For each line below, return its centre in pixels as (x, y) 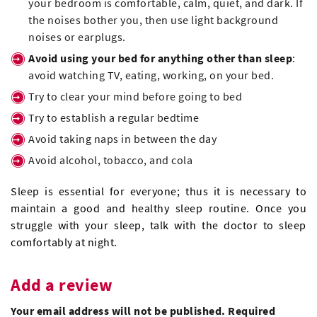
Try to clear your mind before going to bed (135, 97)
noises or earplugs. (77, 37)
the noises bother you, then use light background (153, 20)
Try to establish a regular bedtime (114, 118)
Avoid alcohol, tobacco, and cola (110, 160)
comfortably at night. (64, 242)
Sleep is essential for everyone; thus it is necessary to (158, 191)
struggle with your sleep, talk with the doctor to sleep (158, 225)
